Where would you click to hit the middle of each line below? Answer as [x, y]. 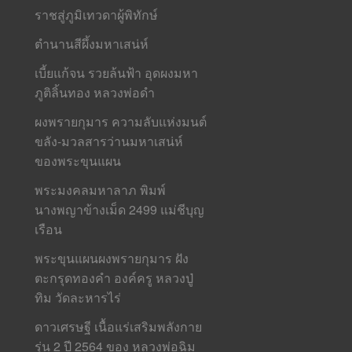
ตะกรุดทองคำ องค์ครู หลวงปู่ [114, 278]
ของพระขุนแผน [78, 161]
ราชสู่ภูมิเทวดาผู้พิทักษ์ [97, 15]
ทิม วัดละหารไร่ [78, 297]
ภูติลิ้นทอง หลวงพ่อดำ [95, 92]
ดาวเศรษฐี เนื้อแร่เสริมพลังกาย [119, 326]
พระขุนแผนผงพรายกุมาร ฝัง [112, 258]
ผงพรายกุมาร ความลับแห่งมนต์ [121, 121]
